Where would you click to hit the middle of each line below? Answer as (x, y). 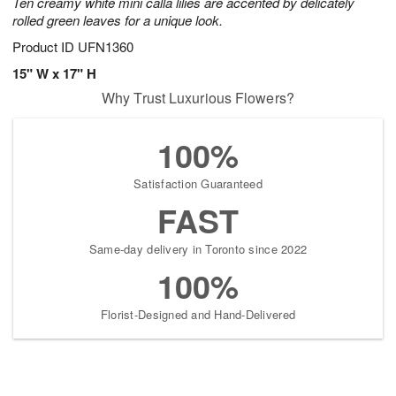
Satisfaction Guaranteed (198, 184)
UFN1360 (106, 47)
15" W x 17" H (54, 74)
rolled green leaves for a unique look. (118, 20)
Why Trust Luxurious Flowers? (198, 98)
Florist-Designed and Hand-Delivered (198, 315)
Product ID (45, 47)
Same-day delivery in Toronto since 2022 (198, 249)
